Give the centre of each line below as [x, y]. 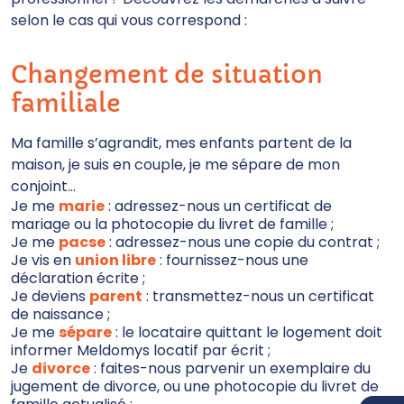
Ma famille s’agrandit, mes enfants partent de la [181, 143]
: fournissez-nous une [232, 260]
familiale [66, 103]
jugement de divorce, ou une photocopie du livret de [195, 386]
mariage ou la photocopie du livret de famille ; [172, 224]
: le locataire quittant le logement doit [247, 332]
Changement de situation [167, 74]
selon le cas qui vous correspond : [129, 20]
